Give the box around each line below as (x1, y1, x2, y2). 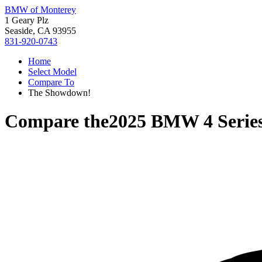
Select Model (28, 67, 77, 77)
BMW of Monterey (5, 5, 76, 15)
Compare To (28, 77, 74, 87)
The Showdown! (28, 88, 91, 98)
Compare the (5, 111, 109, 132)
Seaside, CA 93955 (5, 26, 76, 36)
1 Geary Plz (5, 15, 49, 25)
